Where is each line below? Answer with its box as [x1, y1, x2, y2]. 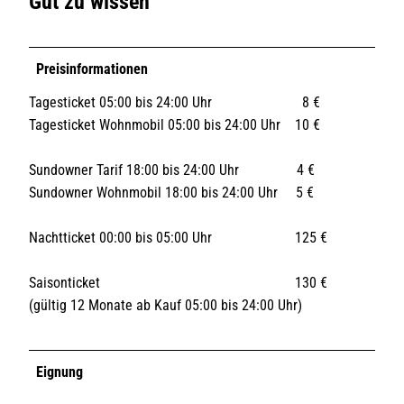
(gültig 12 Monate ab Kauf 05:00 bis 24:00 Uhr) [29, 296, 302, 314]
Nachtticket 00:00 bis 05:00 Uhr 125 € [29, 228, 327, 246]
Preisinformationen [36, 60, 148, 78]
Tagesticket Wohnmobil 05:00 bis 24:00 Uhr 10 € [29, 115, 320, 133]
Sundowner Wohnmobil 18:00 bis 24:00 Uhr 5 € [29, 183, 314, 201]
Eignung [36, 363, 83, 381]
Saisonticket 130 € [29, 273, 327, 291]
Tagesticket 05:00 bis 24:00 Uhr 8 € [29, 93, 320, 111]
